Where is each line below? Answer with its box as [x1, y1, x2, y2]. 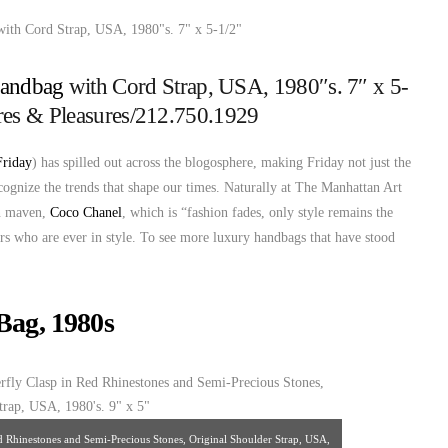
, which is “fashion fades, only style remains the [122, 205, 393, 220]
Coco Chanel [50, 205, 122, 220]
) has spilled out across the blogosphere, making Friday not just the [32, 155, 411, 170]
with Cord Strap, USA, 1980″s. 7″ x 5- [63, 74, 409, 99]
